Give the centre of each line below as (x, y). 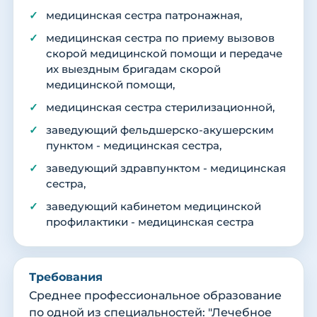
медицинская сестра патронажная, (144, 16)
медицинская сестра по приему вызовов (160, 39)
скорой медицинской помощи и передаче (164, 54)
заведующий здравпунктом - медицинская (166, 169)
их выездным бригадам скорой (133, 70)
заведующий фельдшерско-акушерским (160, 131)
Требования (66, 277)
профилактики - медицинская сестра (150, 223)
